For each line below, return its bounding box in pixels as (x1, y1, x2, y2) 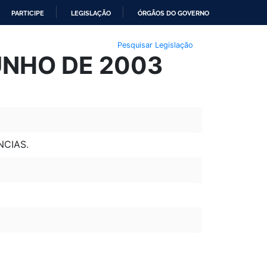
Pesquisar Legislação (117, 40, 193, 49)
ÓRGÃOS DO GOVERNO (138, 9, 209, 17)
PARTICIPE (11, 9, 44, 17)
